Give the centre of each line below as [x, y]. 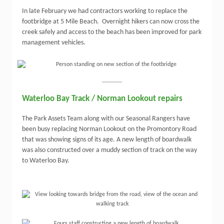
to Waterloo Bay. [46, 161]
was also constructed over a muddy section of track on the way [109, 150]
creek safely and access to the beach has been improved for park [112, 32]
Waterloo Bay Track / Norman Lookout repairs [102, 99]
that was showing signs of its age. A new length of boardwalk [107, 140]
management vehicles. [54, 43]
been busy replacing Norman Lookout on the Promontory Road [109, 129]
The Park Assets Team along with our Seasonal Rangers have [106, 119]
